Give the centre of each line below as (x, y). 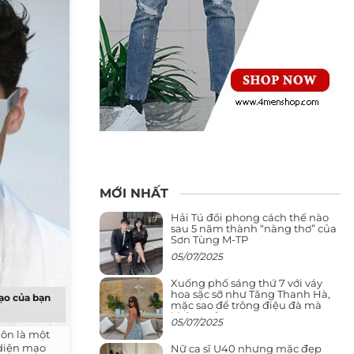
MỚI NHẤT (134, 193)
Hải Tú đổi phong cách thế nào (250, 217)
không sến (198, 316)
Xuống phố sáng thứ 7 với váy (247, 282)
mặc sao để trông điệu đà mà (246, 305)
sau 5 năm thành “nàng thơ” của (254, 228)
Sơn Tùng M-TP (209, 239)
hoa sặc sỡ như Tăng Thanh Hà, (250, 294)
